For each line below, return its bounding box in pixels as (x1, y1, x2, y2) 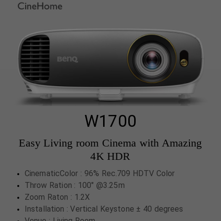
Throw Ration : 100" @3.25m (25, 181, 125, 190)
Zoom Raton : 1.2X (25, 192, 92, 202)
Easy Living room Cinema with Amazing (19, 137, 202, 149)
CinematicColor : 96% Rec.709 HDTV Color (25, 169, 175, 179)
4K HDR (90, 150, 131, 163)
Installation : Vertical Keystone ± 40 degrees (25, 204, 184, 214)
